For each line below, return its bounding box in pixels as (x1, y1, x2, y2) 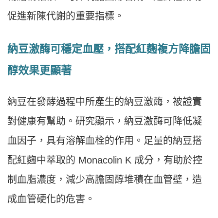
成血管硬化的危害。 (7, 193, 95, 204)
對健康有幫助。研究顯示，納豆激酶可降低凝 (7, 115, 202, 127)
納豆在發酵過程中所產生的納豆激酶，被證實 (7, 96, 202, 107)
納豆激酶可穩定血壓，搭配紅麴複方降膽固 (7, 42, 211, 55)
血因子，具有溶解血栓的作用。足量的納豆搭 (7, 135, 202, 146)
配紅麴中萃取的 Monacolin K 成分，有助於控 (7, 154, 202, 165)
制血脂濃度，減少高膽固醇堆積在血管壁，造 (7, 174, 202, 185)
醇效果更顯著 (7, 64, 72, 76)
